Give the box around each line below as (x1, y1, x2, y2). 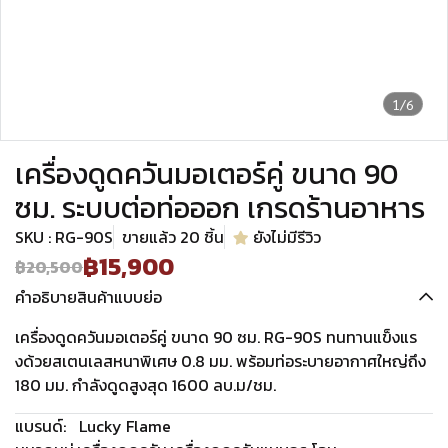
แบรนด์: (15, 414, 66, 438)
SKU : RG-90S (15, 225, 113, 249)
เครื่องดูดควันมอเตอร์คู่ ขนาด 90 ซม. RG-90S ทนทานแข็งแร (15, 325, 417, 349)
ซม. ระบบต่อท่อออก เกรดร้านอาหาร (15, 186, 425, 229)
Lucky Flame (79, 414, 171, 438)
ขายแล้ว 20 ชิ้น (122, 225, 224, 249)
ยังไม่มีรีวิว (253, 225, 321, 249)
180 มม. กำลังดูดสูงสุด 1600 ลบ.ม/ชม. (15, 373, 276, 397)
